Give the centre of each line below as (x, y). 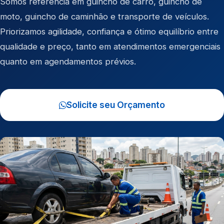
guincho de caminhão (66, 16)
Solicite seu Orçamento (116, 105)
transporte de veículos (162, 16)
